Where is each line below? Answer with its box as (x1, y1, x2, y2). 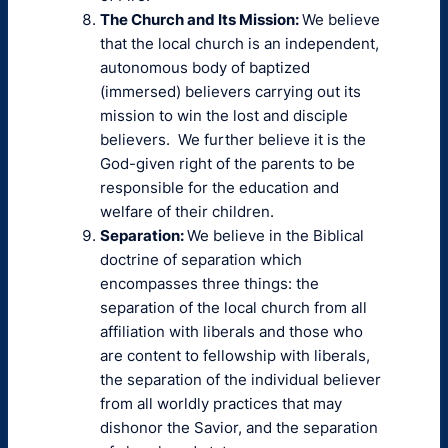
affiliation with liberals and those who (100, 322, 363, 341)
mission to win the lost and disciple (100, 106, 348, 125)
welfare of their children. (100, 202, 274, 221)
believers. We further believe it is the (100, 130, 366, 149)
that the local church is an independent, (100, 34, 379, 53)
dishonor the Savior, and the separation (100, 418, 378, 437)
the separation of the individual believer (100, 370, 381, 389)
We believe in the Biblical (187, 226, 364, 245)
